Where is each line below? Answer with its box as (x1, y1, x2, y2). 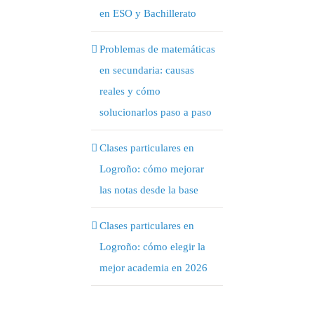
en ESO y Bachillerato (99, 8, 196, 20)
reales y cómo (99, 86, 161, 97)
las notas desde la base (99, 184, 198, 196)
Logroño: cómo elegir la (99, 241, 205, 253)
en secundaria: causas (99, 64, 194, 76)
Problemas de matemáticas (99, 43, 215, 55)
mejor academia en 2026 (99, 262, 207, 274)
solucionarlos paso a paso (99, 107, 212, 118)
